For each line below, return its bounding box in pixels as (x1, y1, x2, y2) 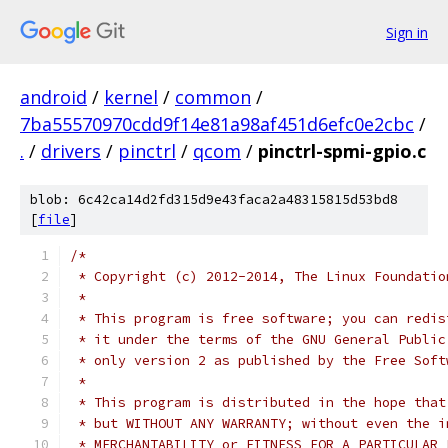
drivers (41, 139, 101, 163)
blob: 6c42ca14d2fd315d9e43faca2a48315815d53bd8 (30, 191, 398, 208)
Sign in (386, 22, 428, 42)
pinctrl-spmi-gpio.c (258, 139, 426, 163)
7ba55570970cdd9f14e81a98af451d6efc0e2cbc (20, 112, 414, 136)
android (20, 85, 87, 109)
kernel (104, 85, 158, 109)
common (175, 85, 251, 109)
